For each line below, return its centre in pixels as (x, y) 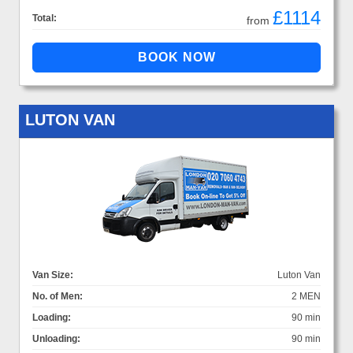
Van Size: (53, 275)
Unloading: (56, 338)
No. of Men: (58, 296)
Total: (45, 18)
